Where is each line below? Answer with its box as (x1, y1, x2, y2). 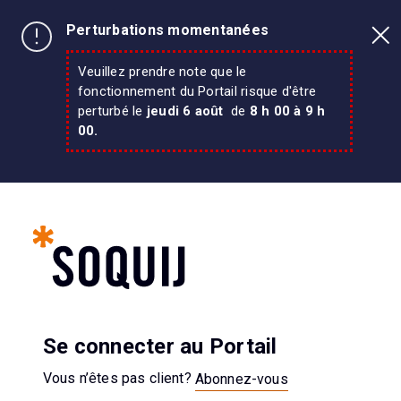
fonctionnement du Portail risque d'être (78, 83, 317, 99)
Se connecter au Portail (43, 334, 277, 359)
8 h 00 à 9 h (249, 103, 326, 119)
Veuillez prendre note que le (78, 64, 247, 80)
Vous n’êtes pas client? (43, 370, 195, 387)
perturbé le (78, 103, 143, 119)
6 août (183, 103, 227, 119)
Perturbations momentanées (66, 21, 269, 38)
